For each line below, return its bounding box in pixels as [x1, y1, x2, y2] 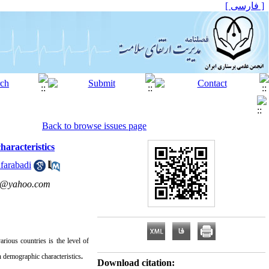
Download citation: [97, 258, 175, 268]
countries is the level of [20, 237, 89, 245]
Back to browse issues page [42, 121, 147, 131]
